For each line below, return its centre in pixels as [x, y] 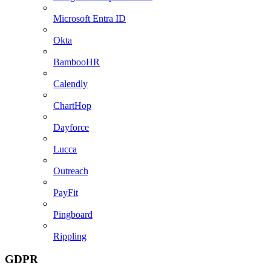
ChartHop [72, 105]
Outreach [71, 171]
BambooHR [77, 62]
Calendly [70, 83]
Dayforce [71, 127]
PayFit [66, 192]
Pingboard [73, 214]
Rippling [70, 236]
